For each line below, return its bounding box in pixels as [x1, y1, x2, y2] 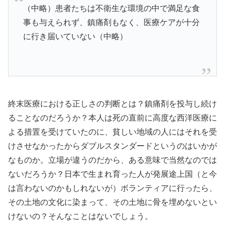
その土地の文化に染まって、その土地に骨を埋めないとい [8, 198, 217, 207]
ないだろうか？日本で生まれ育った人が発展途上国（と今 [8, 170, 217, 179]
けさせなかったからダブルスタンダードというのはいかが [8, 142, 217, 151]
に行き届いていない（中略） [23, 32, 128, 41]
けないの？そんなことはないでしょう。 [8, 212, 153, 221]
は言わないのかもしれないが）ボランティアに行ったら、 [8, 184, 217, 193]
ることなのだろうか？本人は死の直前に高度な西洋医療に [8, 114, 217, 123]
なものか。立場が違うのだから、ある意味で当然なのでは [8, 156, 217, 165]
